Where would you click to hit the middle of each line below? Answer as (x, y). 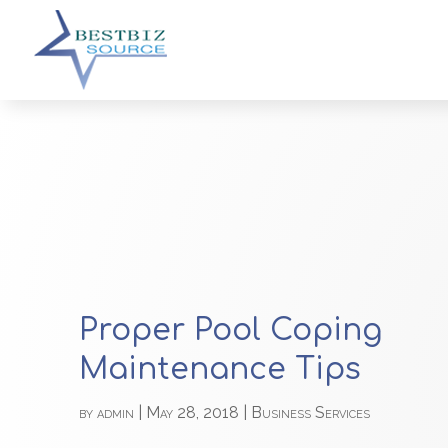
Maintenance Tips (220, 369)
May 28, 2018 (193, 412)
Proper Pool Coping (231, 330)
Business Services (311, 412)
